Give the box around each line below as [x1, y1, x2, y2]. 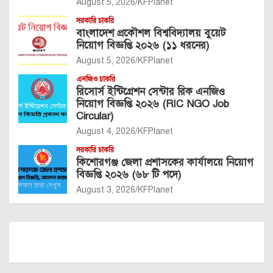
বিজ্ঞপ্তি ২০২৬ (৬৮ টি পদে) [76, 168, 181, 182]
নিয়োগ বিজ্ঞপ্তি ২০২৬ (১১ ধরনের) [76, 39, 209, 52]
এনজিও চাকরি [76, 75, 115, 84]
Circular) [76, 110, 113, 123]
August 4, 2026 [76, 126, 135, 137]
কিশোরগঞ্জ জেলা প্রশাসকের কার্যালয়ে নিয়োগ [76, 156, 253, 169]
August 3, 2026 [76, 185, 135, 196]
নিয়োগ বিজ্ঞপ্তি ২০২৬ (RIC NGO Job [76, 97, 229, 111]
